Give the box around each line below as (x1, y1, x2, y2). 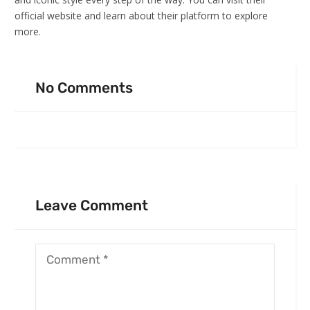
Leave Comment (35, 197, 148, 214)
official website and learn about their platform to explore (15, 9, 268, 22)
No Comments (35, 79, 133, 96)
